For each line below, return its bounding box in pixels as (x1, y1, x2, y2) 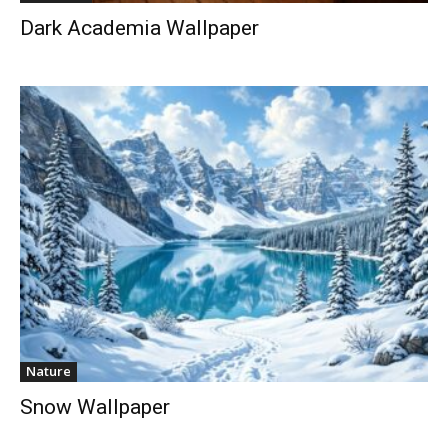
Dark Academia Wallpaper (20, 16, 259, 41)
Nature (26, 362, 71, 381)
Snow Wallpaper (20, 395, 170, 420)
